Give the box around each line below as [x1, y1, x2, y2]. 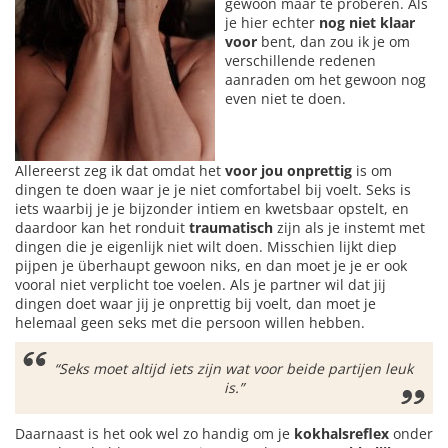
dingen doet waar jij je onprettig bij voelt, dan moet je [15, 294, 376, 314]
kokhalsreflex [294, 424, 389, 444]
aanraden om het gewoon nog [225, 70, 426, 90]
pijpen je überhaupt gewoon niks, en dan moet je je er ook [15, 256, 407, 276]
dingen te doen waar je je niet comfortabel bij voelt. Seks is [15, 180, 411, 200]
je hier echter [225, 13, 319, 33]
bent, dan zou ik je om [261, 32, 410, 52]
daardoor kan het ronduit [15, 218, 189, 238]
